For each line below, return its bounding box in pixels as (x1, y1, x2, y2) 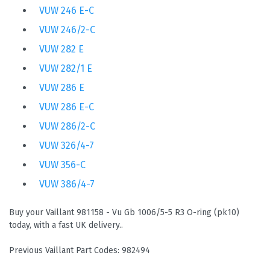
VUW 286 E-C (39, 101, 94, 113)
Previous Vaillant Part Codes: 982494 (9, 245, 150, 256)
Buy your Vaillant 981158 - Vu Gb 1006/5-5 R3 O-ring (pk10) (9, 207, 239, 218)
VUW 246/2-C (39, 24, 95, 36)
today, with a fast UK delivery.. (9, 220, 123, 231)
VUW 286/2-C (39, 121, 95, 133)
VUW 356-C (39, 159, 86, 171)
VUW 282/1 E (39, 63, 92, 75)
